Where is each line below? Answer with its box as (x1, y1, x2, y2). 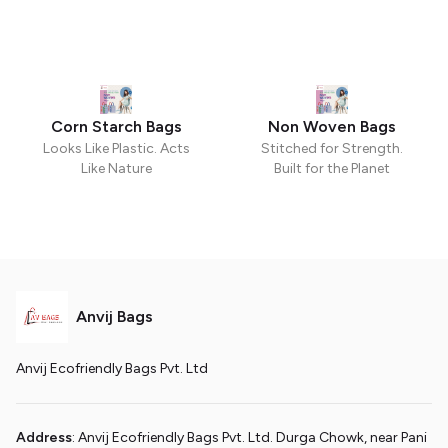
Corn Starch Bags (50, 117, 182, 137)
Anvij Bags (76, 307, 153, 327)
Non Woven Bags (268, 117, 396, 137)
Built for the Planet (274, 160, 390, 178)
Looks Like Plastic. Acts (42, 140, 190, 158)
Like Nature (80, 160, 152, 178)
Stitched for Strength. (261, 140, 403, 158)
